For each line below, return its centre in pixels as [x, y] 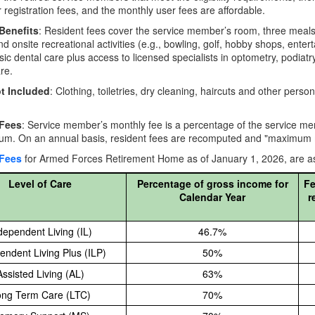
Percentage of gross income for [212, 184]
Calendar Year [212, 197]
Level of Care [40, 184]
